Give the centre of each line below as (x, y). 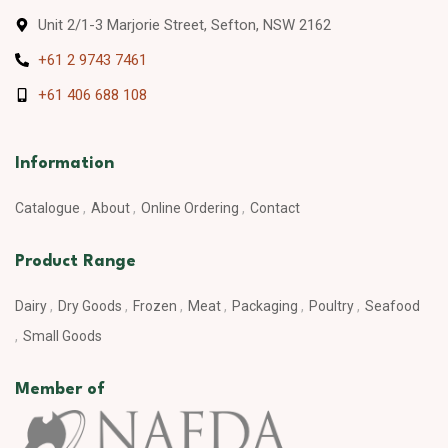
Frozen (155, 306)
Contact (275, 208)
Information (64, 164)
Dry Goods (90, 306)
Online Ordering (190, 208)
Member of (60, 390)
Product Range (75, 262)
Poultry (331, 306)
